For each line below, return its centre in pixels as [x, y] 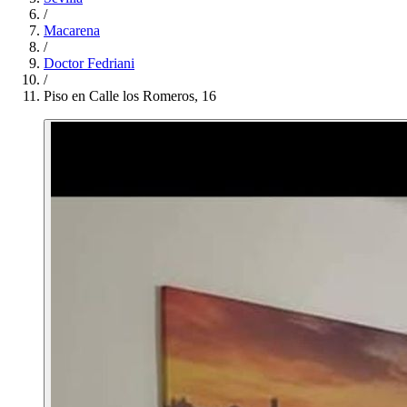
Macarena [72, 30]
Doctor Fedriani [89, 63]
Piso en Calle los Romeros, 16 [130, 96]
